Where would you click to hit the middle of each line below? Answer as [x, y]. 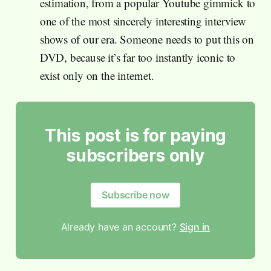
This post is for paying [135, 135]
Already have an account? [120, 227]
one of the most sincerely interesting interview [143, 21]
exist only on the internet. [97, 75]
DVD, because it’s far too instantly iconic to [138, 57]
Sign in [195, 227]
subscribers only [135, 155]
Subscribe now [135, 194]
